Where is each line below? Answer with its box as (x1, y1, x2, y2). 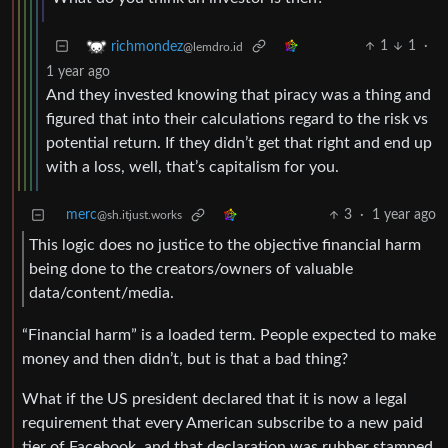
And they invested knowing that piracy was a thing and (46, 87, 431, 104)
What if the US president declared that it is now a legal (22, 390, 407, 407)
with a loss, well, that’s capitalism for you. (46, 159, 339, 176)
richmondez (111, 39, 183, 54)
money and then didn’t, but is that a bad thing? (22, 350, 348, 367)
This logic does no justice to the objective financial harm (29, 237, 421, 254)
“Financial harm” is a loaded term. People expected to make (22, 326, 436, 343)
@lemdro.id (183, 40, 243, 53)
